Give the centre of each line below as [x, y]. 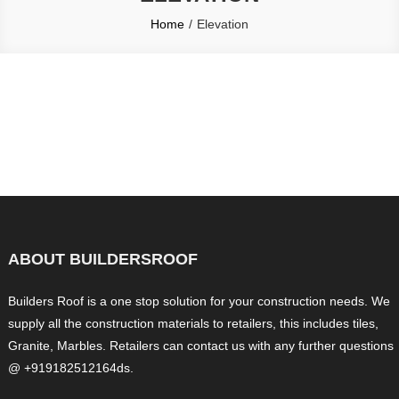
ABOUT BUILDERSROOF [103, 259]
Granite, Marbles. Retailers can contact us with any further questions [201, 346]
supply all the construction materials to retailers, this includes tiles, [194, 323]
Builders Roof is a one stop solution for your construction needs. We [199, 301]
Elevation [223, 24]
